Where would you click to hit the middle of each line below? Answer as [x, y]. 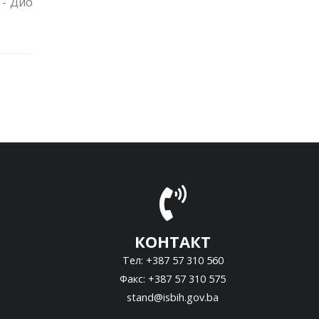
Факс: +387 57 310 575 [173, 279]
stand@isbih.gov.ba [173, 298]
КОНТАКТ [173, 242]
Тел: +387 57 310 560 [173, 261]
